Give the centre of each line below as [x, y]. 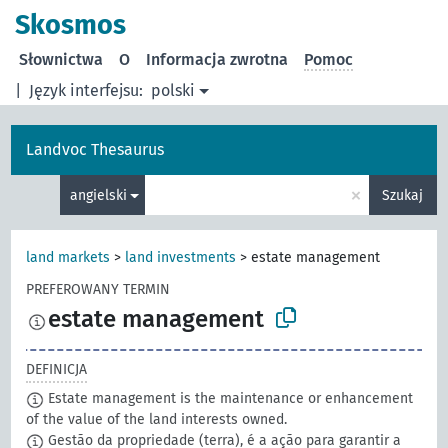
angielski [98, 195]
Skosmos [71, 25]
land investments [181, 257]
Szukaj [403, 195]
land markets [68, 257]
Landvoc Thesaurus [95, 149]
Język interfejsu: [86, 90]
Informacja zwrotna [217, 59]
